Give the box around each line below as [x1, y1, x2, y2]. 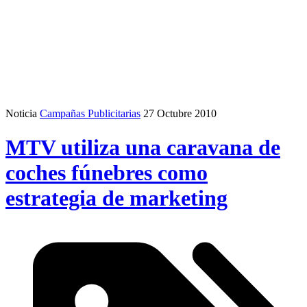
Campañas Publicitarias [40, 108, 140, 120]
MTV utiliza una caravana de [5, 134, 280, 160]
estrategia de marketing [5, 185, 228, 210]
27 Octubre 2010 [143, 108, 217, 120]
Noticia [5, 108, 37, 120]
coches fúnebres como [5, 160, 208, 185]
